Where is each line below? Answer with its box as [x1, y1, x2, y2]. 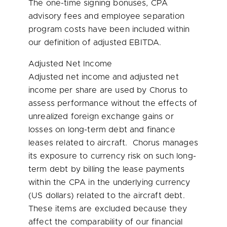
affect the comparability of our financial [28, 218, 183, 226]
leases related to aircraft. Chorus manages [28, 139, 198, 147]
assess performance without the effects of [28, 99, 198, 107]
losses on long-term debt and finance [28, 126, 175, 134]
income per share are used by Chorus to [28, 86, 188, 94]
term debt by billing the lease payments [28, 165, 185, 173]
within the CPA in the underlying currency [28, 178, 191, 186]
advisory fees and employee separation [28, 12, 184, 20]
